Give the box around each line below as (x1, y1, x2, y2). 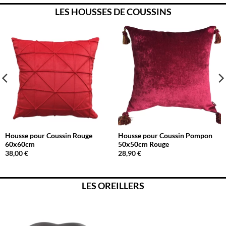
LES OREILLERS (82, 180, 144, 191)
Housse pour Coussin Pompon (118, 132, 212, 140)
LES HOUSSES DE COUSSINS (54, 6, 172, 17)
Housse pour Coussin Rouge (5, 132, 92, 140)
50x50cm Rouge (118, 140, 169, 149)
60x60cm (5, 140, 35, 149)
